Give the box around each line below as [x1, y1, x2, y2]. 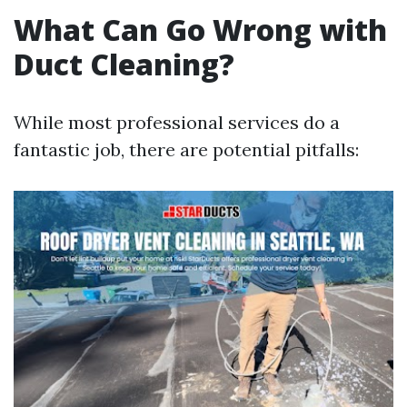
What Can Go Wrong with [14, 10, 387, 50]
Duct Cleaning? [14, 45, 234, 84]
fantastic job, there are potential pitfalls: [14, 138, 359, 162]
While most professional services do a [14, 111, 340, 134]
